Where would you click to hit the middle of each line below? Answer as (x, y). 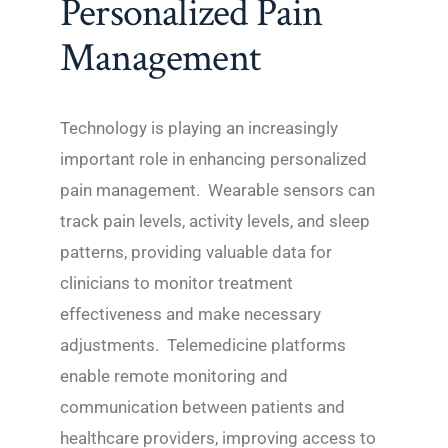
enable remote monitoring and (174, 375)
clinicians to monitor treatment (176, 282)
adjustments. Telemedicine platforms (203, 344)
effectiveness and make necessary (190, 313)
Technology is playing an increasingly (199, 127)
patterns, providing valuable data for (196, 251)
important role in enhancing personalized (213, 158)
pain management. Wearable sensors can (217, 189)
